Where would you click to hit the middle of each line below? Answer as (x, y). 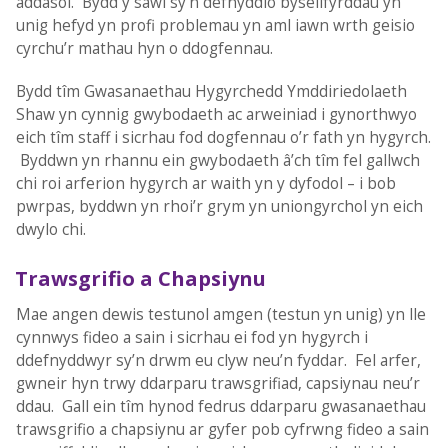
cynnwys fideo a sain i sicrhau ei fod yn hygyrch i (191, 337)
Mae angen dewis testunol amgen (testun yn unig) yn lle (220, 314)
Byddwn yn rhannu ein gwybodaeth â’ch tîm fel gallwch (217, 160)
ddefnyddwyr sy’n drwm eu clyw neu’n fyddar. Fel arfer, (218, 360)
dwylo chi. (50, 229)
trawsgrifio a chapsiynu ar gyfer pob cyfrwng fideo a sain (222, 429)
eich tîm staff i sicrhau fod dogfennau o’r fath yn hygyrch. (223, 137)
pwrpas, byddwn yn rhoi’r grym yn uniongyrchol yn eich (219, 206)
